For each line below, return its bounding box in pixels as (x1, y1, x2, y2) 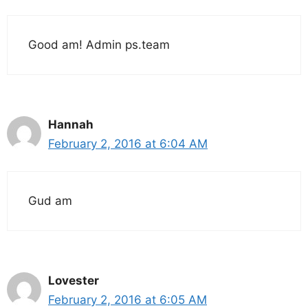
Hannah (48, 117, 93, 131)
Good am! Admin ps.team (28, 37, 170, 52)
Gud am (28, 194, 72, 208)
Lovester (48, 274, 99, 287)
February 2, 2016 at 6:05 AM (48, 293, 207, 307)
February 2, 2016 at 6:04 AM (48, 136, 208, 151)
